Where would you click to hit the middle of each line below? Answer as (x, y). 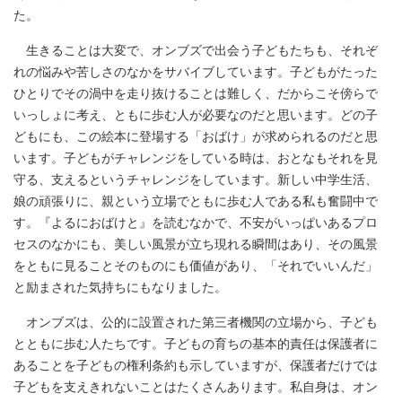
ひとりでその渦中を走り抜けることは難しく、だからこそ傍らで (196, 94)
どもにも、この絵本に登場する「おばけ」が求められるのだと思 (196, 137)
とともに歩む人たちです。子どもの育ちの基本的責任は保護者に (196, 344)
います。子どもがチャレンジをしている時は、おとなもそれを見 (196, 158)
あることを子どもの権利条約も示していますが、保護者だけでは (196, 366)
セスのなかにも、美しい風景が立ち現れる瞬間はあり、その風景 (196, 245)
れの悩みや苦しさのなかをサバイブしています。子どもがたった (196, 72)
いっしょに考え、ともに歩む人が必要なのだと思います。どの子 (196, 115)
